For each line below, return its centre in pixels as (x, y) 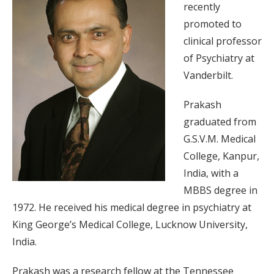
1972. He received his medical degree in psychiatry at (132, 208)
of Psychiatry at (219, 58)
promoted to (213, 24)
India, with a (211, 173)
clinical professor (223, 41)
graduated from (220, 122)
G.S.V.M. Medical (220, 139)
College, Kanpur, (221, 156)
